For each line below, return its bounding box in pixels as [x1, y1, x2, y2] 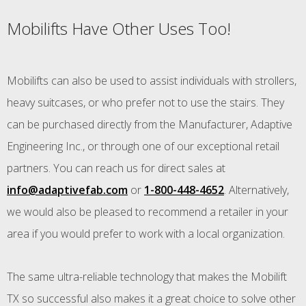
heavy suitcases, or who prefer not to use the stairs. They [7, 94, 284, 110]
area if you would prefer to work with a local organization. [7, 225, 285, 241]
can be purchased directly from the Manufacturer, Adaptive [7, 116, 292, 132]
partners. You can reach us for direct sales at [7, 160, 225, 176]
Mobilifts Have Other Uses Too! [7, 16, 231, 40]
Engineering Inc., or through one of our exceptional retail [7, 138, 279, 154]
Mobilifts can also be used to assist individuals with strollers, [7, 72, 296, 88]
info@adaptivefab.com [7, 182, 128, 197]
